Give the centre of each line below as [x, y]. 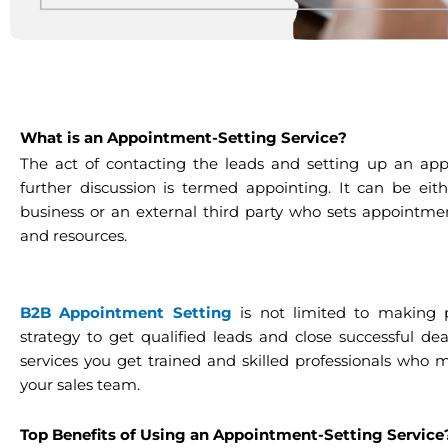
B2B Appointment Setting [126, 312]
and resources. [75, 236]
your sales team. [82, 384]
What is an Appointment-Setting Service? [185, 137]
